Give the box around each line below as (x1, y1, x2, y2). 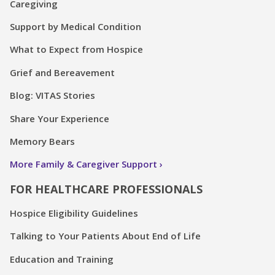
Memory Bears (10, 134, 75, 147)
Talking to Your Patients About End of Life (10, 230, 201, 242)
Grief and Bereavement (10, 66, 115, 79)
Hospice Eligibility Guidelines (10, 207, 138, 220)
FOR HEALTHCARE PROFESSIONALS (10, 181, 203, 196)
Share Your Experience (10, 112, 109, 125)
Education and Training (10, 252, 114, 265)
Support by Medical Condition (10, 20, 141, 33)
